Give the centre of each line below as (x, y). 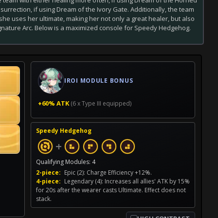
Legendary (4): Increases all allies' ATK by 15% (126, 181)
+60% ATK (54, 103)
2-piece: (48, 172)
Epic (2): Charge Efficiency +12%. (107, 172)
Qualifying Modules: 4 (66, 162)
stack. (44, 199)
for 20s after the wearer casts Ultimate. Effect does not (111, 190)
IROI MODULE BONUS (99, 81)
